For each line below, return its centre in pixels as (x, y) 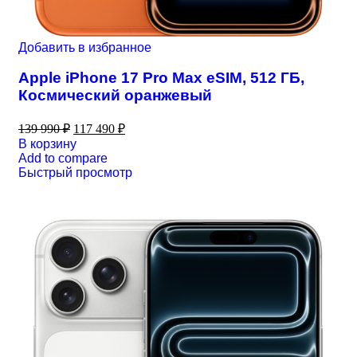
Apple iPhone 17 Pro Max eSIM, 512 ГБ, (161, 78)
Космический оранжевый (115, 96)
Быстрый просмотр (75, 173)
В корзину (47, 144)
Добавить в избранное (85, 47)
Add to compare (63, 159)
